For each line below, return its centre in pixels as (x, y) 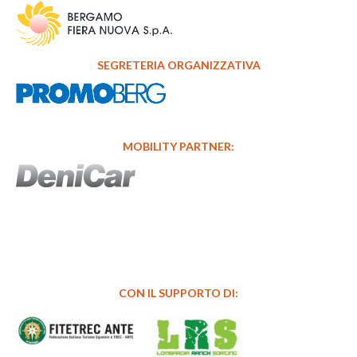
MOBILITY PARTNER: (178, 146)
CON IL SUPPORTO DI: (178, 292)
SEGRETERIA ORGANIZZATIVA (178, 65)
